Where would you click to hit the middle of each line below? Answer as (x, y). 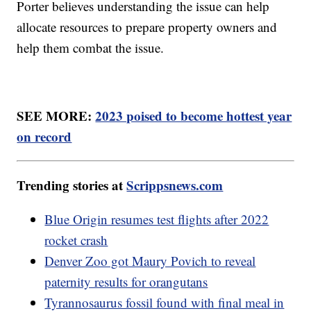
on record (44, 136)
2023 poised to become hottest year (194, 115)
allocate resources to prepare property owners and (147, 26)
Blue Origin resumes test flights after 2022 (157, 219)
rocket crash (76, 239)
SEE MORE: (56, 115)
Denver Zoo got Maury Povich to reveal (150, 260)
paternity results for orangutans (126, 281)
